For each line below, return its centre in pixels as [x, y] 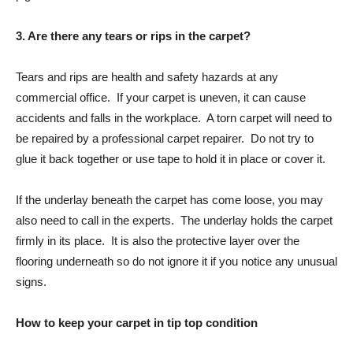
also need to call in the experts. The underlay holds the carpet [174, 220]
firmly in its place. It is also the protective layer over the [158, 240]
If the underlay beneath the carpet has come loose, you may [169, 199]
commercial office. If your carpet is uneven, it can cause [161, 97]
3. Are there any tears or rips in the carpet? [133, 35]
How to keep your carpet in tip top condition [137, 322]
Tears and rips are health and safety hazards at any [147, 76]
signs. [31, 281]
